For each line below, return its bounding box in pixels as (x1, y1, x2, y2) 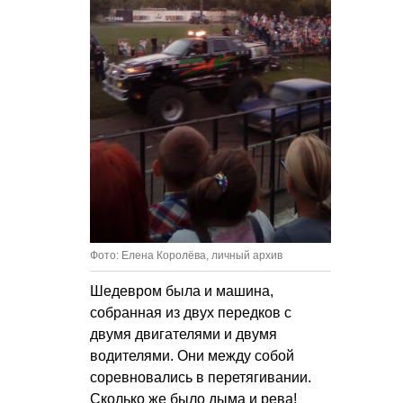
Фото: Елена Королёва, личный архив (90, 248, 282, 262)
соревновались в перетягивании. (90, 369, 311, 385)
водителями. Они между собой (90, 347, 294, 363)
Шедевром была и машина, (90, 282, 273, 299)
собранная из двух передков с (90, 304, 291, 320)
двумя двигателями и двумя (90, 326, 277, 342)
